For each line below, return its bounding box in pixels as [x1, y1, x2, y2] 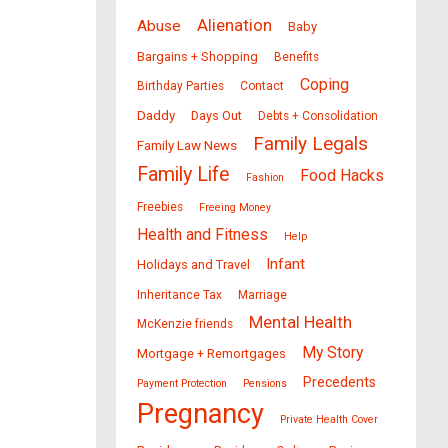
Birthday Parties [137, 78, 224, 93]
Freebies [137, 199, 183, 214]
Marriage [238, 287, 287, 302]
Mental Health [249, 312, 352, 332]
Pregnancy [137, 397, 264, 430]
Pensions [243, 376, 287, 390]
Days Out [191, 107, 242, 123]
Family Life [137, 162, 230, 186]
